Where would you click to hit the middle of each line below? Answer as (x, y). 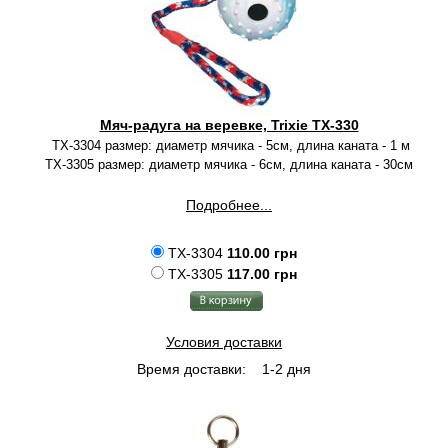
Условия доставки (224, 342)
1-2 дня (284, 369)
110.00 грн (262, 253)
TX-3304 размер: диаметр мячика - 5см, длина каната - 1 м (229, 145)
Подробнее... (229, 205)
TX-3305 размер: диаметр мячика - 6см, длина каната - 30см (229, 164)
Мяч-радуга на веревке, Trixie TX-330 (229, 125)
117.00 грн (262, 274)
